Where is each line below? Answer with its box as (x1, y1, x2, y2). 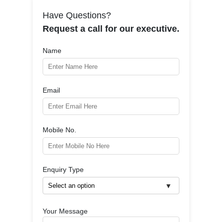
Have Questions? (43, 10, 111, 20)
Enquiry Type (43, 166, 84, 173)
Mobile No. (43, 126, 76, 134)
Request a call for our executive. (43, 24, 179, 34)
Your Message (43, 207, 88, 215)
